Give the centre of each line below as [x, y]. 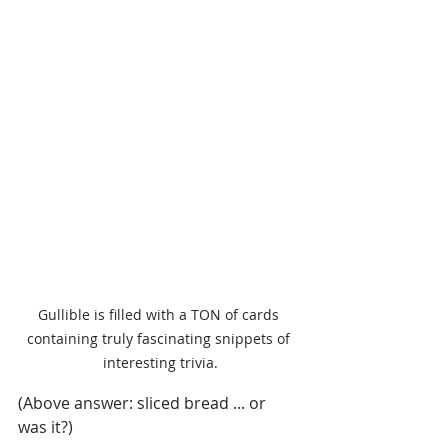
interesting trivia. [160, 363]
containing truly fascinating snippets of [160, 339]
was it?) [45, 427]
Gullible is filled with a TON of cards [160, 315]
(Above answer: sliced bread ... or [144, 403]
